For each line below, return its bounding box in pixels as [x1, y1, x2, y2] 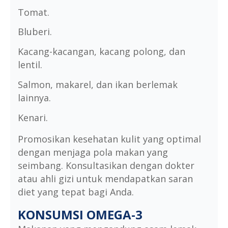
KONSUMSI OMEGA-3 [18, 206, 142, 223]
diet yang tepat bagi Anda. [18, 185, 134, 198]
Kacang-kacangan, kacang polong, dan [18, 45, 185, 58]
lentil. [18, 59, 42, 71]
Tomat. [18, 6, 49, 18]
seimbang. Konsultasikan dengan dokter [18, 159, 194, 172]
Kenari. [18, 111, 48, 124]
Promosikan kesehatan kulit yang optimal [18, 132, 201, 145]
